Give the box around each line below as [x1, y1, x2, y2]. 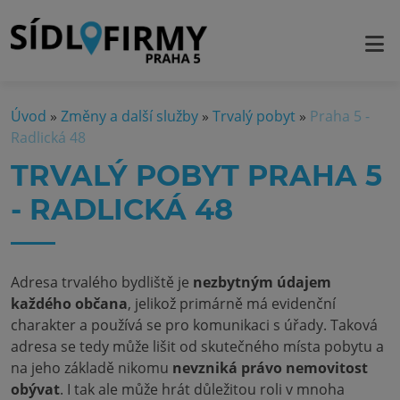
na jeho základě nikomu [11, 358, 172, 378]
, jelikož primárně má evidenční [128, 294, 336, 313]
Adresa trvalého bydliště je [11, 272, 193, 292]
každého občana [11, 294, 128, 313]
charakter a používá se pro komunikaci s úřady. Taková [11, 315, 378, 335]
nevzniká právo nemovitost [172, 358, 368, 378]
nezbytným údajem [193, 272, 331, 292]
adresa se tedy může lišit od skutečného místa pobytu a [11, 337, 384, 356]
